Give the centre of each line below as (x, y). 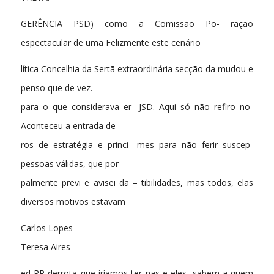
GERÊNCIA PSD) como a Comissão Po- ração (137, 24)
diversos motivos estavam (73, 201)
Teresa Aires (45, 246)
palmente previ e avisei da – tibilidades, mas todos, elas (137, 182)
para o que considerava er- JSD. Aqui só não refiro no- (137, 106)
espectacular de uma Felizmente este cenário (110, 43)
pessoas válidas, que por (69, 163)
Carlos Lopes (46, 228)
